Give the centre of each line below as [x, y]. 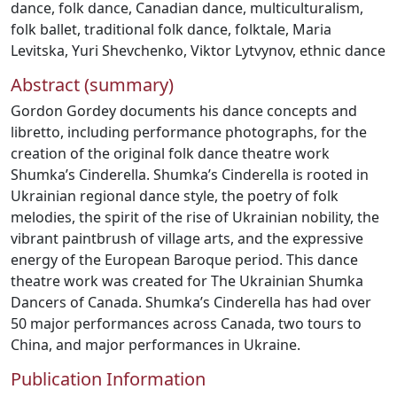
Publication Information [108, 379]
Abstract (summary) [92, 85]
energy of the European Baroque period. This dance [184, 260]
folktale [260, 29]
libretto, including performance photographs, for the [189, 132]
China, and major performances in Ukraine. [156, 345]
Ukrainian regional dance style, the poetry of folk [175, 196]
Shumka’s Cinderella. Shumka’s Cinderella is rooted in [190, 175]
